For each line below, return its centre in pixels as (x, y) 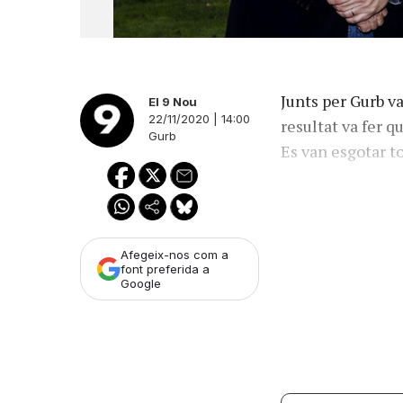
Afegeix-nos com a (175, 255)
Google (141, 284)
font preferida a (165, 269)
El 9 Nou (173, 102)
